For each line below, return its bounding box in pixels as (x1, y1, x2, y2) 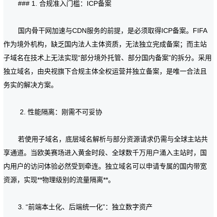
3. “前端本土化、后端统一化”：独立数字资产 (18, 203, 153, 211)
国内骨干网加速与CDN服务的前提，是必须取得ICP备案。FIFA (18, 27, 208, 34)
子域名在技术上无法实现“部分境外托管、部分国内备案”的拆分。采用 (3, 54, 212, 62)
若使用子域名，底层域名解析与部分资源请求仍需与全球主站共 (18, 135, 208, 143)
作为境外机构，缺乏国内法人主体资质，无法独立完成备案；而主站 (3, 40, 207, 48)
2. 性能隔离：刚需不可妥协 (18, 108, 103, 116)
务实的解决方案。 (3, 81, 58, 89)
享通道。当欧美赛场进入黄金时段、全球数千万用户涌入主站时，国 (3, 149, 207, 156)
